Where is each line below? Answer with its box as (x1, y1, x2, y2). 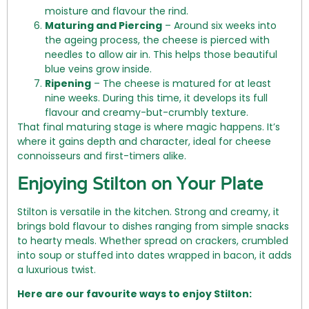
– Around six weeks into (162, 18, 277, 32)
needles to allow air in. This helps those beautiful (45, 47, 277, 61)
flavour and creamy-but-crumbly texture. (45, 105, 248, 119)
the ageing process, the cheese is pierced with (45, 32, 270, 47)
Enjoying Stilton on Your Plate (17, 171, 263, 195)
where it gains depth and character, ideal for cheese (17, 134, 271, 148)
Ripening (45, 76, 91, 90)
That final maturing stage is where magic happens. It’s (17, 119, 280, 134)
